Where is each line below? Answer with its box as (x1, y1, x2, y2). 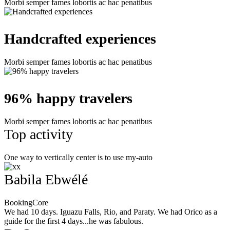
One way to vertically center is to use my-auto (4, 152, 152, 162)
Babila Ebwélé (4, 171, 88, 187)
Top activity (4, 126, 73, 142)
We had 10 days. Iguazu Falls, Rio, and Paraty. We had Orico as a (4, 207, 217, 216)
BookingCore (4, 198, 48, 207)
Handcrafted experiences (4, 30, 156, 47)
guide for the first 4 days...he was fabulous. (4, 216, 143, 225)
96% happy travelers (4, 90, 132, 106)
